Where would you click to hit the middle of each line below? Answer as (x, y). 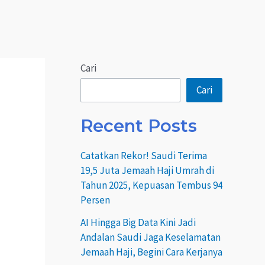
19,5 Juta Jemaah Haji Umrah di (147, 170)
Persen (95, 200)
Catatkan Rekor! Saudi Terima (144, 156)
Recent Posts (139, 125)
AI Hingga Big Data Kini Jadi (138, 222)
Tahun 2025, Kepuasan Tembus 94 (151, 185)
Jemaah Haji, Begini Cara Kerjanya (151, 252)
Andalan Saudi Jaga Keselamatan (151, 237)
